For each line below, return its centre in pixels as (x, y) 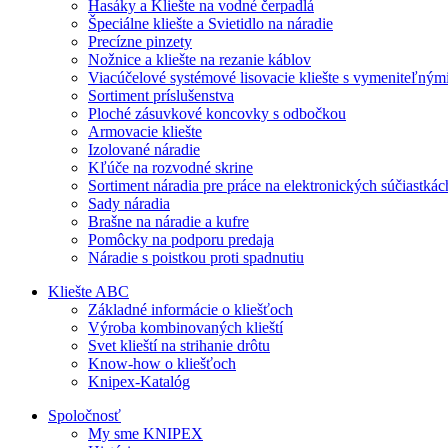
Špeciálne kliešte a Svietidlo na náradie (210, 23)
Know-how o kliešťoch (162, 363)
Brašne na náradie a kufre (168, 221)
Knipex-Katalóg (139, 381)
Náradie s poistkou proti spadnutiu (196, 257)
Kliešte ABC (88, 291)
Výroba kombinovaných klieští (185, 327)
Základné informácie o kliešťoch (190, 309)
